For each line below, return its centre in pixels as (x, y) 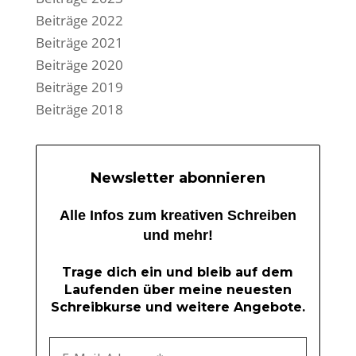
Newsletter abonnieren (178, 178)
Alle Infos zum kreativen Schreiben (178, 216)
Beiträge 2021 (79, 43)
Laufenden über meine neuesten (178, 289)
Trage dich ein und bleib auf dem (178, 272)
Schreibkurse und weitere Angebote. (178, 307)
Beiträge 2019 (79, 87)
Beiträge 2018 (79, 110)
